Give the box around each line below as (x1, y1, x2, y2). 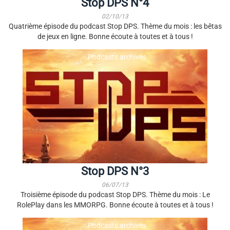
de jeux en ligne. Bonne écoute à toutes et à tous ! (37, 32, 193, 41)
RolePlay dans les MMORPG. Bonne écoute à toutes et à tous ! (16, 201, 214, 209)
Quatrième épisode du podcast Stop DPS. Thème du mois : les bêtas (8, 22, 222, 30)
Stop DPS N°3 (81, 165, 149, 178)
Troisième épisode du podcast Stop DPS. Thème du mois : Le (20, 190, 210, 199)
